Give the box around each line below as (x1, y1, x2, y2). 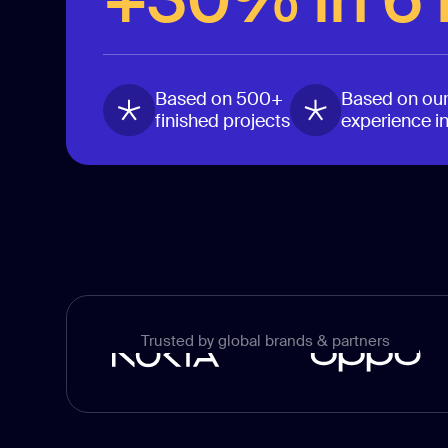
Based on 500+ (154, 87, 283, 112)
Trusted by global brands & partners (140, 331, 390, 352)
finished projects (154, 109, 290, 134)
